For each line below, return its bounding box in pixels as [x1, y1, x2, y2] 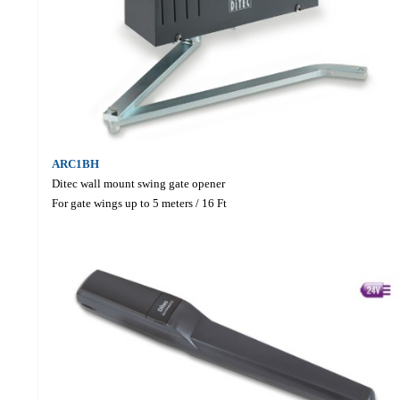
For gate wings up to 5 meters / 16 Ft [51, 196, 227, 210]
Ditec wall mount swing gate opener [51, 176, 225, 190]
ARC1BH [51, 156, 99, 171]
